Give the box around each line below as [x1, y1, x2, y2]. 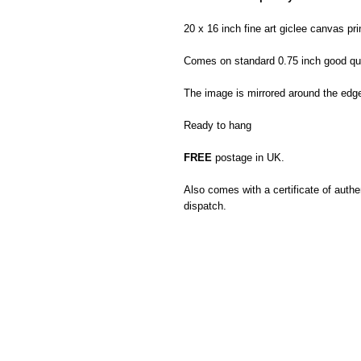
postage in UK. [212, 151, 284, 164]
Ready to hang [184, 119, 251, 131]
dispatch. [184, 200, 226, 212]
